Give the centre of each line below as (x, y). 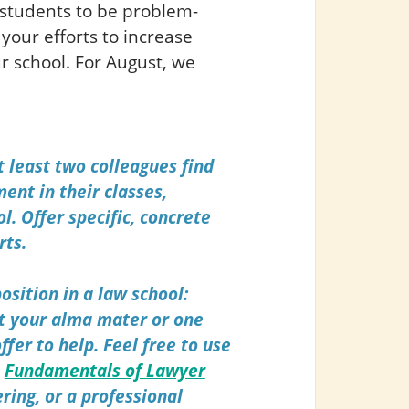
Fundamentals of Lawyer (105, 371)
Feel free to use (167, 345)
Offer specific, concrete (115, 216)
